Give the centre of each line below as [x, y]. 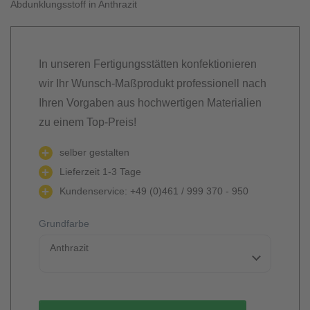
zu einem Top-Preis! [88, 122]
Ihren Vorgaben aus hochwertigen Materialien [150, 103]
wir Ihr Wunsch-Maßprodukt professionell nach [153, 83]
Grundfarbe [64, 224]
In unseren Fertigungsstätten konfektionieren [148, 64]
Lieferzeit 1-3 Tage [100, 172]
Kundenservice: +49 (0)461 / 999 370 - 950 [154, 191]
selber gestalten [94, 152]
